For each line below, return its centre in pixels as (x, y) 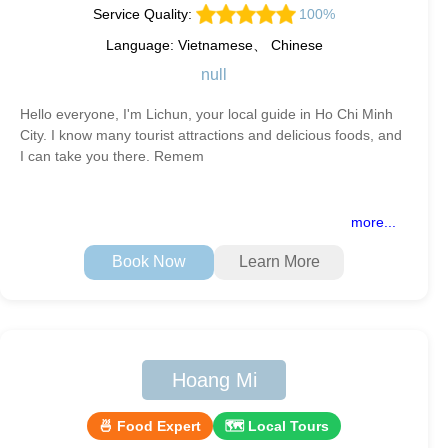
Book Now (149, 262)
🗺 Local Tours (277, 425)
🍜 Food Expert (150, 425)
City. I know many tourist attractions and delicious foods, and (211, 134)
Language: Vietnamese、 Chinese (214, 44)
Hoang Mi (214, 379)
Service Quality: (144, 13)
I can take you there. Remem (112, 155)
